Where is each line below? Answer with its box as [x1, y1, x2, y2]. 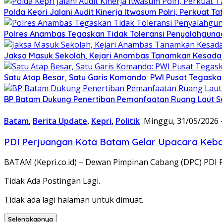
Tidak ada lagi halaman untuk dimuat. [4, 194, 143, 206]
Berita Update [33, 115, 87, 126]
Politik [115, 115, 140, 126]
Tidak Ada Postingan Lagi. [4, 175, 100, 187]
